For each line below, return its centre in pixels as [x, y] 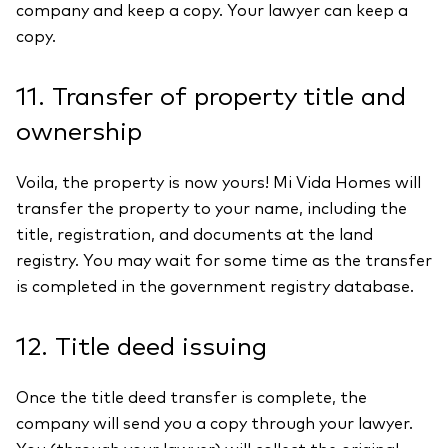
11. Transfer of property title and [211, 97]
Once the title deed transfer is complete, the [191, 398]
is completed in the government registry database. [215, 287]
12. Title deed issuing [141, 347]
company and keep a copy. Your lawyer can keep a [212, 11]
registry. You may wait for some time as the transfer [224, 261]
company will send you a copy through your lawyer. [214, 424]
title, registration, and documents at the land [194, 235]
